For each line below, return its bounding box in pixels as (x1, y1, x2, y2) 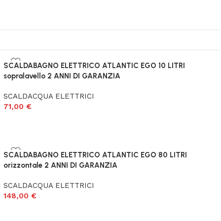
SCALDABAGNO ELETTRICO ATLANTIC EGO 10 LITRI (3, 61, 185, 70)
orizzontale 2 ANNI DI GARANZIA (3, 161, 117, 170)
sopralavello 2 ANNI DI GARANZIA (3, 72, 120, 80)
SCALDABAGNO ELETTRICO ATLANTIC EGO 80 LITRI (3, 150, 187, 159)
